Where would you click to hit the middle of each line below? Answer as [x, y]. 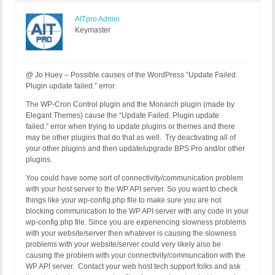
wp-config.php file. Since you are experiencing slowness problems [136, 223]
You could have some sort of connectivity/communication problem [134, 178]
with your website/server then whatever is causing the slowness [131, 234]
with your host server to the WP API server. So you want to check [132, 189]
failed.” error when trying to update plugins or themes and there [130, 127]
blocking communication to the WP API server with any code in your [137, 211]
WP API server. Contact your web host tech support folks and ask [133, 267]
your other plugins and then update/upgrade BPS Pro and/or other [135, 149]
